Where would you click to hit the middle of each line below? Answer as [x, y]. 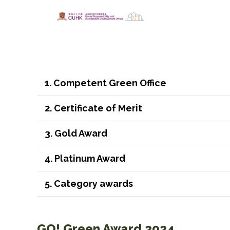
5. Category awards [89, 184]
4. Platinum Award [85, 158]
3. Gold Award [76, 133]
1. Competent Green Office [105, 83]
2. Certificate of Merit [93, 108]
